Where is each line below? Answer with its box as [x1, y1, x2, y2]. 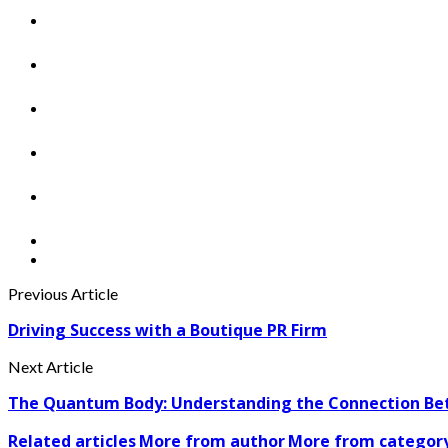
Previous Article [8, 284, 118, 304]
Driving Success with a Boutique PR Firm [8, 319, 327, 342]
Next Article [8, 357, 93, 377]
